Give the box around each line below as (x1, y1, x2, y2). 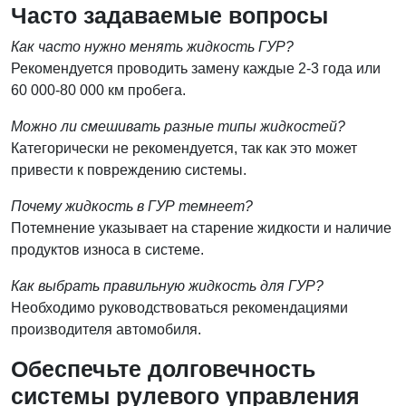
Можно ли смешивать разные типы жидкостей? (11, 119, 345, 134)
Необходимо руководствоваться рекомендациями (11, 300, 348, 315)
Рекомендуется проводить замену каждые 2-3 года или (11, 61, 381, 76)
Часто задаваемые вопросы (11, 3, 328, 28)
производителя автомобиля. (11, 322, 201, 337)
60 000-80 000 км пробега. (11, 82, 186, 98)
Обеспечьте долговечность (11, 356, 315, 382)
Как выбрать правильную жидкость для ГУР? (11, 278, 324, 294)
